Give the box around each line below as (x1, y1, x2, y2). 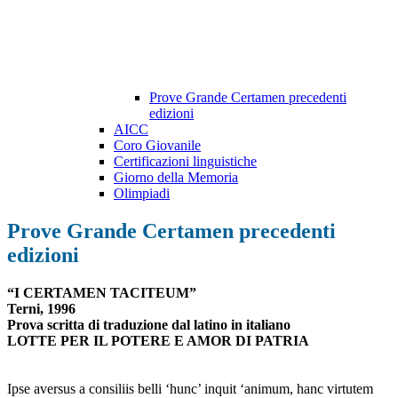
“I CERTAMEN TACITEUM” (7, 285, 196, 301)
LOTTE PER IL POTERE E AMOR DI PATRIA (7, 333, 309, 349)
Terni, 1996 (7, 301, 76, 317)
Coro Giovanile (114, 138, 201, 154)
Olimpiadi (114, 186, 170, 202)
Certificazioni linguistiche (114, 154, 257, 170)
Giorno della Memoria (114, 170, 238, 186)
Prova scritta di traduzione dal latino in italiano (7, 317, 291, 333)
